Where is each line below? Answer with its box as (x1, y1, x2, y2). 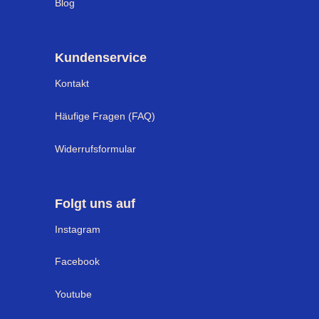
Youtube (55, 288, 92, 300)
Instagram (55, 223, 100, 235)
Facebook (55, 256, 100, 268)
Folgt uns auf (55, 196, 135, 211)
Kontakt (55, 78, 89, 90)
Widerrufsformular (55, 142, 136, 155)
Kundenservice (55, 51, 147, 66)
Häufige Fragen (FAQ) (55, 110, 155, 122)
